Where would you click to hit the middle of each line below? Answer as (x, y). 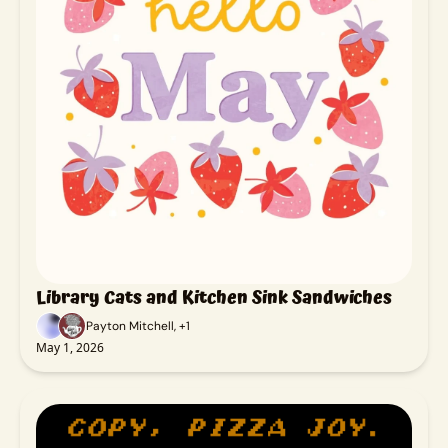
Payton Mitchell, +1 (138, 326)
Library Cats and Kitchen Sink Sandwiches (214, 298)
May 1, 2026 (70, 348)
